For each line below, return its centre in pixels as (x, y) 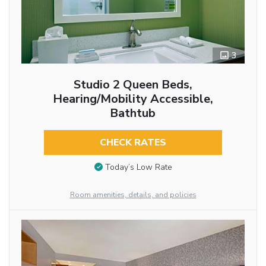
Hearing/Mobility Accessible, (133, 99)
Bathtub (133, 113)
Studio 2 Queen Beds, (133, 85)
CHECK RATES (133, 143)
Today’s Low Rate (138, 167)
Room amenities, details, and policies (133, 195)
